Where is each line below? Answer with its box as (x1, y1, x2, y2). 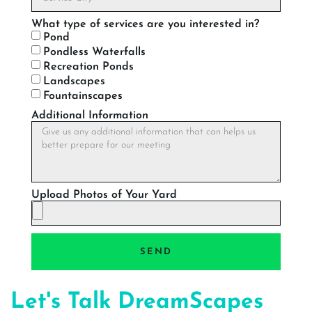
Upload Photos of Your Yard (31, 189, 177, 201)
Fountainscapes (43, 91, 123, 102)
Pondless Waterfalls (43, 47, 146, 58)
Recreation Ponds (43, 61, 134, 73)
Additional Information (31, 110, 148, 122)
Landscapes (43, 76, 105, 88)
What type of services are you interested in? (31, 19, 259, 31)
